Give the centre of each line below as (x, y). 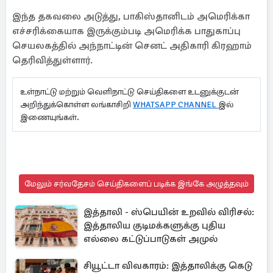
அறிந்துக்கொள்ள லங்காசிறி (76, 105)
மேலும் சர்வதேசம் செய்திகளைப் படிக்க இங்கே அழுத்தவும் (136, 184)
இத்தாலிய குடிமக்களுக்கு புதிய (154, 225)
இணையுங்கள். (50, 117)
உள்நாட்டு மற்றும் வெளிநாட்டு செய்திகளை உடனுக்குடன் (129, 92)
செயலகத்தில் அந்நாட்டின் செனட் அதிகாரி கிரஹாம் (132, 46)
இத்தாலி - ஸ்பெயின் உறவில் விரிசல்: (169, 212)
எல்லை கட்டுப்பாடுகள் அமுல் (151, 239)
